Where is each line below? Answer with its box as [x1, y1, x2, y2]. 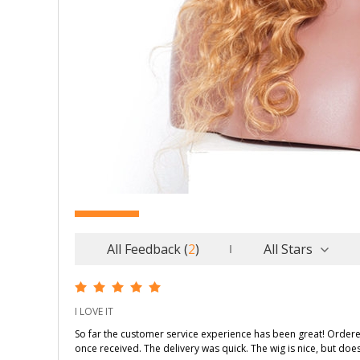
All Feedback [107, 240, 181, 258]
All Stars [264, 240, 313, 258]
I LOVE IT [75, 305, 113, 318]
